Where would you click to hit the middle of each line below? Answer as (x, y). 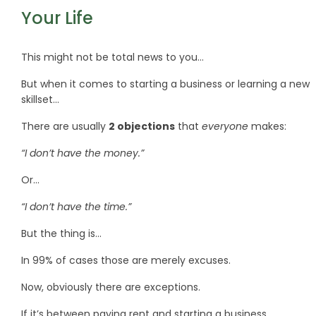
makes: (269, 127)
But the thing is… (61, 234)
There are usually (65, 127)
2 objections (142, 127)
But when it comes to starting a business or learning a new (165, 84)
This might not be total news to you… (113, 57)
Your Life (57, 18)
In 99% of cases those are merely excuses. (126, 261)
